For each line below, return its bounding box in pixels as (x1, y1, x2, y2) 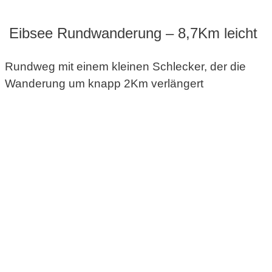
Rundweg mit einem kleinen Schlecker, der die (5, 60, 246, 73)
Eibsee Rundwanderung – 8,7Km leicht (5, 25, 257, 42)
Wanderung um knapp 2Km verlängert (5, 77, 203, 90)
